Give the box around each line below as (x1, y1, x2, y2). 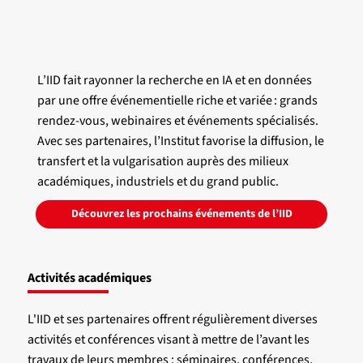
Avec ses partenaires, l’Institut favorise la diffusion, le (36, 131, 324, 150)
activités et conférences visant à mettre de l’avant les (28, 330, 310, 348)
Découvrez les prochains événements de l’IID (70, 206, 293, 223)
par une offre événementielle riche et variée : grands (36, 91, 318, 109)
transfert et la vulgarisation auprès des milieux (36, 152, 288, 170)
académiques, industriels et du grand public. (36, 172, 279, 190)
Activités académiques (28, 269, 152, 288)
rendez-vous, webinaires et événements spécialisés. (36, 111, 318, 130)
